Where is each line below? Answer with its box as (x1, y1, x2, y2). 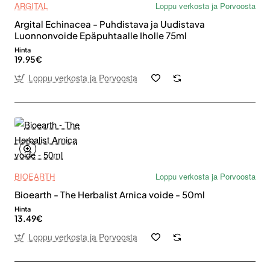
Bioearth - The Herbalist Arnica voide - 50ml (14, 189, 205, 200)
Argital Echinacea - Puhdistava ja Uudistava (14, 18, 205, 30)
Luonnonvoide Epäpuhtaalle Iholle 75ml (14, 30, 187, 41)
